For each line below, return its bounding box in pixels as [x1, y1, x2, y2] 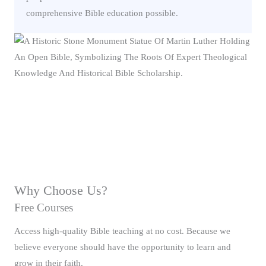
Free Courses [14, 201, 73, 214]
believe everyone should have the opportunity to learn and [14, 242, 231, 252]
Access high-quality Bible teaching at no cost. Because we [14, 226, 230, 236]
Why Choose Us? [14, 183, 107, 198]
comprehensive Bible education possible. [26, 8, 178, 18]
